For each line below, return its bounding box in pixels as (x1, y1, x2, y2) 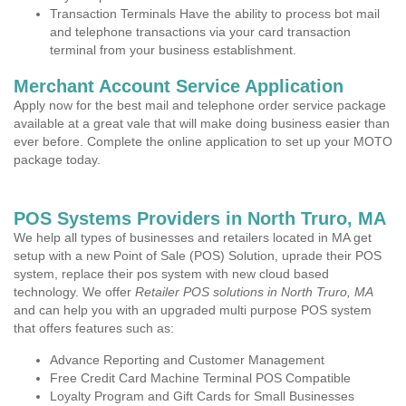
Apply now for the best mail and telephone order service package (14, 98, 386, 112)
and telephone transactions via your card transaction (50, 24, 351, 39)
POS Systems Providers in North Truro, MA (14, 208, 386, 228)
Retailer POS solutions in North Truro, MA (135, 285, 373, 299)
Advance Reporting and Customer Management (50, 353, 324, 367)
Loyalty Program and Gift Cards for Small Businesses (50, 389, 354, 403)
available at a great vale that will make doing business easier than (14, 116, 390, 130)
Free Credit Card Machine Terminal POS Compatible (50, 371, 351, 385)
